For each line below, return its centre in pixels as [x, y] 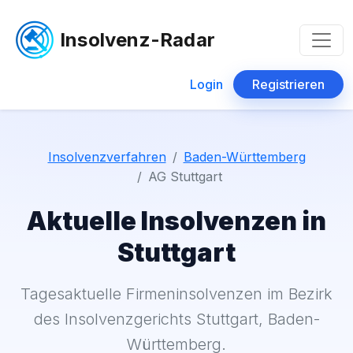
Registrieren [288, 84]
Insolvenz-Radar [137, 39]
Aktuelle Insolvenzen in [176, 221]
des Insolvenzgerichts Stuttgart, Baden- [176, 320]
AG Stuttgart [185, 177]
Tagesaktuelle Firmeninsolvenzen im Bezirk [176, 294]
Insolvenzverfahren [107, 157]
